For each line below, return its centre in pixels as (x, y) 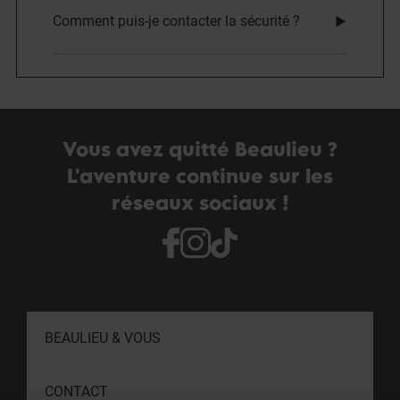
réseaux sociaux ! (200, 202)
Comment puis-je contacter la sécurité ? (176, 21)
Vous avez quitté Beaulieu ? (200, 149)
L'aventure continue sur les (200, 175)
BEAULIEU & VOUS (103, 338)
